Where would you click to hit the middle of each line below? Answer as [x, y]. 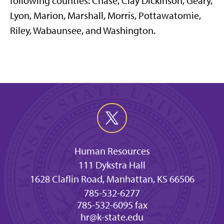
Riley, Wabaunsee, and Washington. [83, 30]
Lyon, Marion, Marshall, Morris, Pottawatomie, [105, 15]
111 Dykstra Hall [112, 165]
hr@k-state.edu [112, 217]
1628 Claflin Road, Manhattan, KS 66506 [112, 179]
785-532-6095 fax [112, 205]
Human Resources [112, 151]
